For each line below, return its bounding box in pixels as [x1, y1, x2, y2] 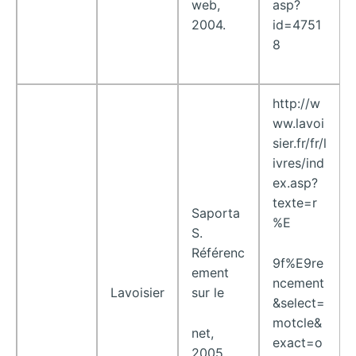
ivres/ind [273, 155, 324, 172]
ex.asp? [273, 175, 318, 192]
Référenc [192, 245, 245, 261]
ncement [273, 274, 324, 291]
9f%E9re [273, 254, 323, 271]
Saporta [192, 205, 240, 222]
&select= [273, 294, 325, 311]
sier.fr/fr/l [273, 135, 327, 152]
